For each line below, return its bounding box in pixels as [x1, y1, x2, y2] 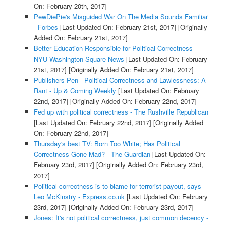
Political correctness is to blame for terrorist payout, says [33, 181, 201, 191]
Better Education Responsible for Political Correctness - [33, 43, 197, 53]
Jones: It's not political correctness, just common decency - [33, 212, 208, 222]
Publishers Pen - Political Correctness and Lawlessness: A [33, 75, 206, 85]
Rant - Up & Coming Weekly [33, 85, 116, 95]
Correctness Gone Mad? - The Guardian [33, 149, 150, 159]
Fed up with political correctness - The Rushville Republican [33, 106, 208, 117]
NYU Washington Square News [33, 53, 124, 64]
